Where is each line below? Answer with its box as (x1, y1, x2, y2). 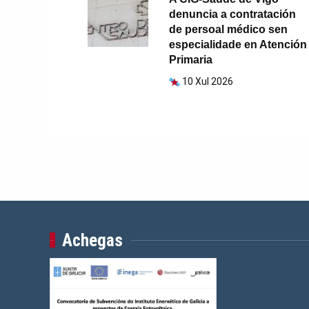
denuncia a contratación (168, 8, 296, 21)
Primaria (168, 54, 212, 66)
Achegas (61, 230, 123, 251)
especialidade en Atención (168, 39, 307, 51)
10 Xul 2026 (181, 76, 233, 88)
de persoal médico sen (168, 23, 288, 36)
